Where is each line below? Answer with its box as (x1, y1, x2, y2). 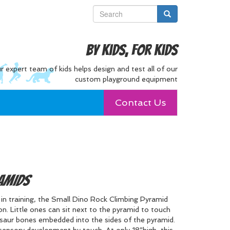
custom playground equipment (75, 75, 178, 83)
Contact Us (115, 97, 166, 108)
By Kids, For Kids (86, 42, 178, 58)
